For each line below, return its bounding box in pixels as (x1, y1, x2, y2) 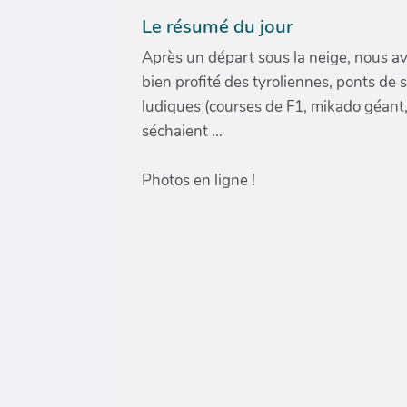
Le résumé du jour (142, 14, 293, 39)
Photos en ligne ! (142, 170, 255, 191)
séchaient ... (142, 121, 223, 142)
